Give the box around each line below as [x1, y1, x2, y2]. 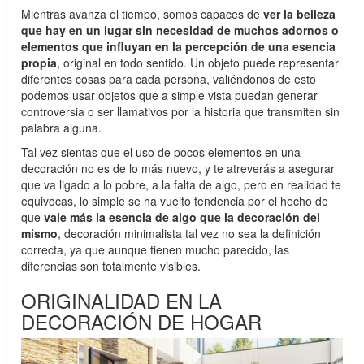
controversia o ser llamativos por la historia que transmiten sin [21, 102, 340, 119]
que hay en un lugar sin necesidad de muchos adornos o [21, 21, 340, 38]
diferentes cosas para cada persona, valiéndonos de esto [21, 70, 317, 87]
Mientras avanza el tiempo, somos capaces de [21, 5, 264, 22]
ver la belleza [263, 5, 336, 22]
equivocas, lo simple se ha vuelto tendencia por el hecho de [21, 192, 329, 209]
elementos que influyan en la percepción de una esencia [21, 37, 336, 54]
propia [21, 54, 58, 71]
